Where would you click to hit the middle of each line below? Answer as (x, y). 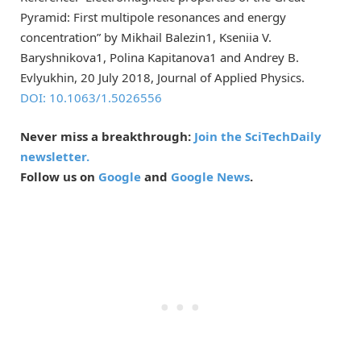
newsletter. (55, 156)
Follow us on (59, 176)
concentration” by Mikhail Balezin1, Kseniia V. (146, 37)
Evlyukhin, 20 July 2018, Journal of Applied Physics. (162, 77)
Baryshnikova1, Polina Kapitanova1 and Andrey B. (160, 57)
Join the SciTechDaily (258, 136)
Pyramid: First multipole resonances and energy (153, 17)
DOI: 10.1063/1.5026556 (91, 97)
